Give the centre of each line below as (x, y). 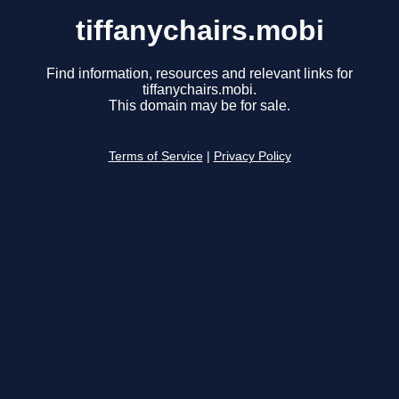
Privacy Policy (252, 157)
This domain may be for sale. (199, 106)
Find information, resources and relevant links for (199, 74)
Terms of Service (155, 157)
